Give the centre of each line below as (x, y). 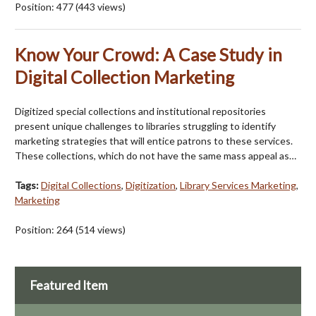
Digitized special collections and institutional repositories (140, 111)
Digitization (151, 186)
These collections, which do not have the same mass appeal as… (156, 156)
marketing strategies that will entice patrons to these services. (154, 141)
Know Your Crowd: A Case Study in (148, 55)
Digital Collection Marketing (124, 78)
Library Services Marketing (238, 186)
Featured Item (69, 285)
